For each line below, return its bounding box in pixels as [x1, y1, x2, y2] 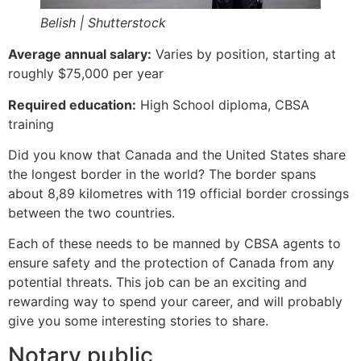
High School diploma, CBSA [136, 96, 309, 113]
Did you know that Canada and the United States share [8, 147, 346, 163]
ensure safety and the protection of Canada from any [8, 255, 334, 272]
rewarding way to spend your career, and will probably [8, 293, 342, 310]
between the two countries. [8, 205, 175, 221]
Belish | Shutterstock [40, 15, 166, 31]
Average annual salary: [8, 46, 151, 63]
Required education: [8, 96, 136, 113]
